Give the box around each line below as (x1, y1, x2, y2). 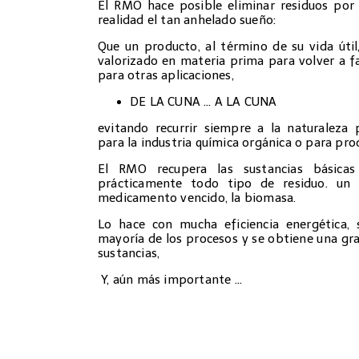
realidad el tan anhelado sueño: (98, 13, 276, 28)
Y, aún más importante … (98, 272, 242, 288)
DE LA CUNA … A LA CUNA (130, 95, 277, 110)
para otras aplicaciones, (98, 68, 234, 83)
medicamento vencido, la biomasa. (98, 191, 296, 206)
